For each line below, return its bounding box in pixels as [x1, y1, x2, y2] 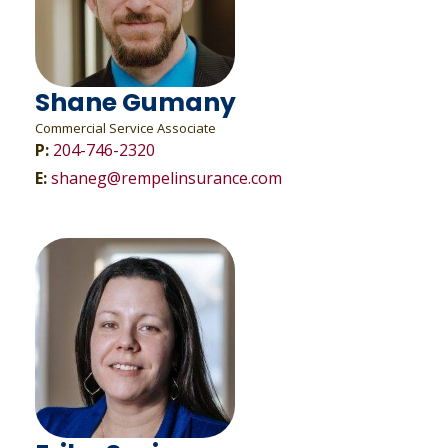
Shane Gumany [34, 85, 241, 120]
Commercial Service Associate [34, 119, 219, 137]
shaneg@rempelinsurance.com [50, 167, 282, 189]
